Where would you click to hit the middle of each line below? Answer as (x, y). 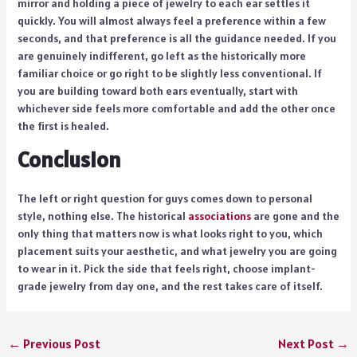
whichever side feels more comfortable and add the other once (176, 108)
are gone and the (295, 216)
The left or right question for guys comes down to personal (165, 198)
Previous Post (60, 343)
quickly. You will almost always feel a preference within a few (171, 20)
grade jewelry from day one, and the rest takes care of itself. (170, 286)
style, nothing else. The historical (102, 216)
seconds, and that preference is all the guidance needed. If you (177, 38)
